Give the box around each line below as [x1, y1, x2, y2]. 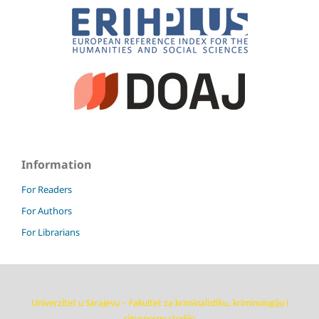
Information [21, 156, 92, 172]
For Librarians [21, 225, 80, 239]
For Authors [21, 204, 72, 217]
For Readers [21, 182, 72, 196]
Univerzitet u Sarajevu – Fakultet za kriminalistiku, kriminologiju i [31, 298, 288, 309]
